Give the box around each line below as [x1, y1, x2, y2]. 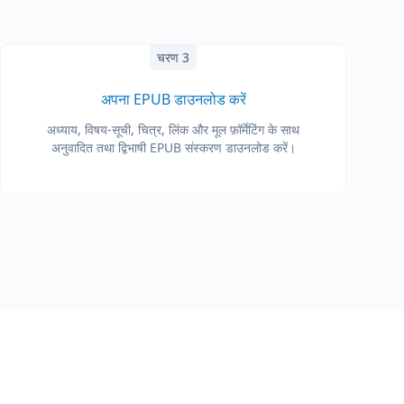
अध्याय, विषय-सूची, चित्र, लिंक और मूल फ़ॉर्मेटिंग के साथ [47, 121, 299, 138]
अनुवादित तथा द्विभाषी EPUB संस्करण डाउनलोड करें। [50, 139, 296, 156]
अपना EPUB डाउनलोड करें [100, 89, 246, 109]
